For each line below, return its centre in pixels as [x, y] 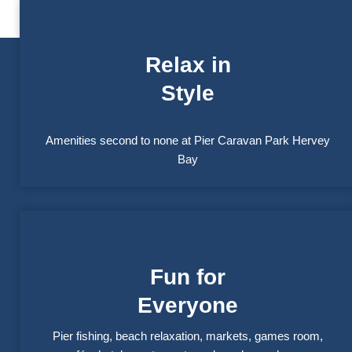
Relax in [188, 65]
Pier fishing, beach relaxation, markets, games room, [188, 336]
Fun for [188, 277]
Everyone [188, 306]
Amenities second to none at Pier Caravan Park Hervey [188, 141]
